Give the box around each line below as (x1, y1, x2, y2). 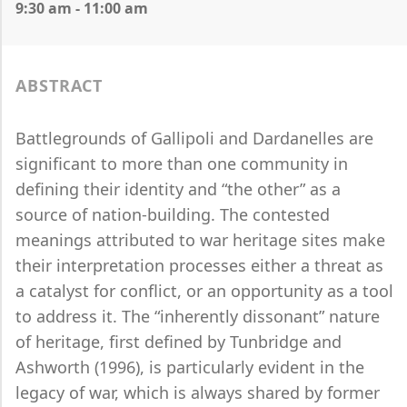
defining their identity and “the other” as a (15, 178, 341, 200)
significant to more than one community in (15, 153, 348, 174)
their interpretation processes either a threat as (15, 254, 383, 276)
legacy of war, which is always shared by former (15, 382, 380, 403)
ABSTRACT (15, 74, 104, 96)
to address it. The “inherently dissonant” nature (15, 305, 380, 327)
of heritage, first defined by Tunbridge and (15, 331, 342, 352)
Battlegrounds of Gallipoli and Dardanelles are (15, 127, 373, 149)
